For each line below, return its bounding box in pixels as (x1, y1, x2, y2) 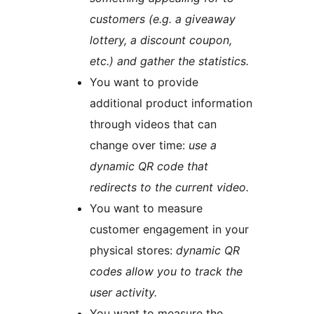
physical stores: (90, 243, 176, 257)
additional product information (90, 95, 252, 110)
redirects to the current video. (90, 179, 249, 194)
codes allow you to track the (90, 264, 243, 278)
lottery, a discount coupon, (90, 32, 232, 47)
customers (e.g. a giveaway (90, 11, 235, 26)
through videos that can (90, 116, 217, 131)
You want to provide (90, 74, 198, 89)
